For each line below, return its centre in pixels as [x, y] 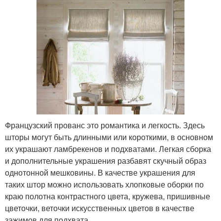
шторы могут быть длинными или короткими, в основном [109, 137]
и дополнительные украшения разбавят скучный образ [106, 160]
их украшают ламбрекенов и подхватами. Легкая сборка [108, 148]
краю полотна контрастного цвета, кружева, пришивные [108, 196]
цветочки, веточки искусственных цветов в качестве [100, 208]
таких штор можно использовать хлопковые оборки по [104, 184]
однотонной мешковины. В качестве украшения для [100, 172]
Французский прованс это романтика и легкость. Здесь [105, 125]
